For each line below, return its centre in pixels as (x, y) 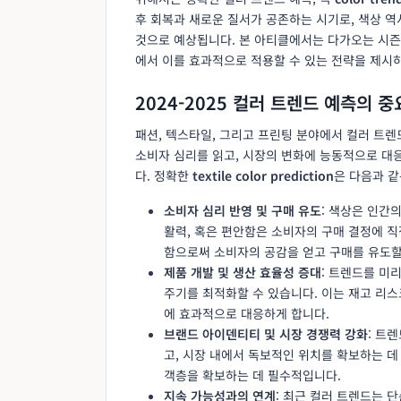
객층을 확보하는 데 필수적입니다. (252, 375)
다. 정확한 (164, 175)
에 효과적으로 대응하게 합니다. (247, 313)
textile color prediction (263, 175)
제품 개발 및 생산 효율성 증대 (243, 272)
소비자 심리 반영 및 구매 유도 (243, 210)
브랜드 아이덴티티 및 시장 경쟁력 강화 (266, 333)
